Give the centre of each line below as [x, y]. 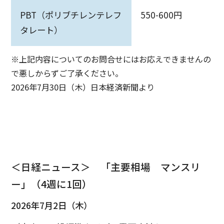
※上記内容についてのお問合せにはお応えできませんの [111, 59]
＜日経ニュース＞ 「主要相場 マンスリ [106, 166]
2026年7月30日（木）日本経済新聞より [83, 87]
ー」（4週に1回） [52, 183]
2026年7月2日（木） [52, 205]
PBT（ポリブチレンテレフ [70, 15]
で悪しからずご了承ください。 [67, 73]
